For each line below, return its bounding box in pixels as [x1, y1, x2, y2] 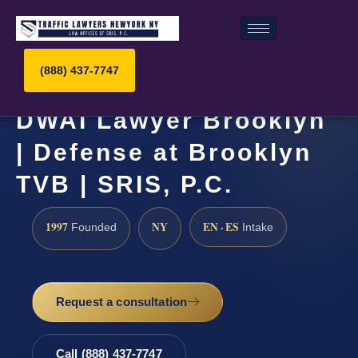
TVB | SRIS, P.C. [16, 171, 233, 198]
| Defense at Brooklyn [16, 139, 312, 166]
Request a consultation [55, 295, 188, 309]
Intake [239, 221, 273, 233]
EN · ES [203, 218, 239, 235]
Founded [68, 221, 117, 233]
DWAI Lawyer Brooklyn [16, 107, 326, 134]
